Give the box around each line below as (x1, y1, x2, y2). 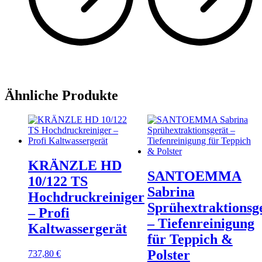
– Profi (28, 205, 70, 221)
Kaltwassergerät (28, 221, 127, 237)
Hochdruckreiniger (28, 189, 144, 205)
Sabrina (147, 184, 195, 200)
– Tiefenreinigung (147, 216, 254, 232)
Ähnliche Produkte (5, 87, 118, 103)
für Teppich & (147, 232, 233, 247)
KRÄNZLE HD (28, 158, 122, 174)
